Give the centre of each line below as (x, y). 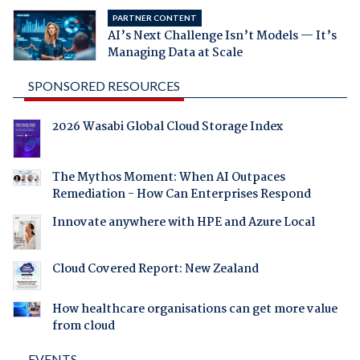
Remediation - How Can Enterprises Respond (181, 194)
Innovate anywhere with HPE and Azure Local (183, 222)
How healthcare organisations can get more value (194, 309)
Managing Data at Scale (175, 53)
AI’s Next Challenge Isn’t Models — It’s (222, 37)
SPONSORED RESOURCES (104, 86)
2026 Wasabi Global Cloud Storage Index (167, 127)
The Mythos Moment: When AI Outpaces (168, 177)
